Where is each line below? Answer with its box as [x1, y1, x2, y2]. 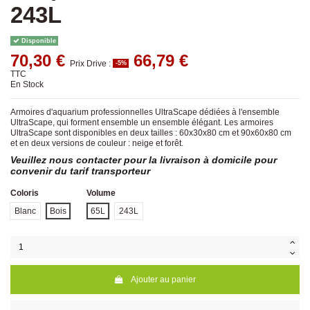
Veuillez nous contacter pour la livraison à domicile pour [10, 154, 277, 166]
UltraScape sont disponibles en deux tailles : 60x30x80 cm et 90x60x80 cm [10, 127, 291, 138]
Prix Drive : [70, 58, 113, 69]
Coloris [10, 188, 39, 199]
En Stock [10, 79, 44, 89]
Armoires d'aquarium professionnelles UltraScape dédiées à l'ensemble [10, 107, 280, 117]
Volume [86, 188, 116, 199]
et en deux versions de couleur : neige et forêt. [10, 138, 183, 148]
